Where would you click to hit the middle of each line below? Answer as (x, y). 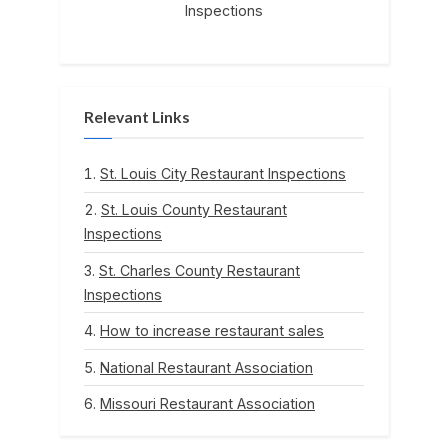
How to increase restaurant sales (212, 331)
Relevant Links (137, 116)
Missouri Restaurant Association (207, 403)
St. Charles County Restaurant (199, 270)
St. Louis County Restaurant (194, 210)
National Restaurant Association (206, 367)
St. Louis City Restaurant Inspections (223, 174)
